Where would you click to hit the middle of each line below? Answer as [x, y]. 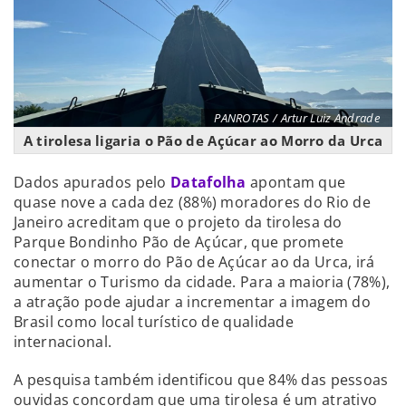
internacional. [63, 341]
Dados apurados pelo [92, 182]
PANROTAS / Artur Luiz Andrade [297, 117]
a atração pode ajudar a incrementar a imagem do [193, 301]
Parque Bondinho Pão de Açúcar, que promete [179, 242]
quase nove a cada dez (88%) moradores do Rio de [193, 202]
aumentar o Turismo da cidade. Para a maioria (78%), [202, 281]
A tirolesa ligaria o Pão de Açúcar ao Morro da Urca [203, 140]
